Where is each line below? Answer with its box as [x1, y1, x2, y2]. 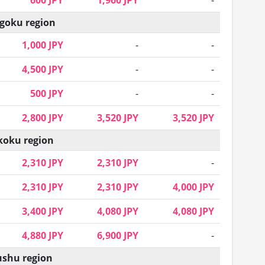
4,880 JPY [22, 229, 63, 243]
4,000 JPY [173, 180, 214, 194]
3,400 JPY [22, 205, 63, 218]
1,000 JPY [22, 38, 63, 52]
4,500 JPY [22, 63, 63, 76]
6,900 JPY [97, 229, 138, 243]
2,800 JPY [22, 111, 63, 125]
